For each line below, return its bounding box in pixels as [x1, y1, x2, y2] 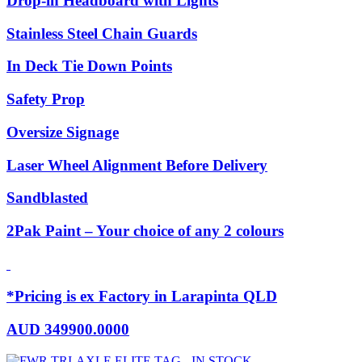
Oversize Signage [6, 123, 119, 141]
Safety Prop [6, 90, 85, 108]
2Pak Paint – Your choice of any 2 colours [6, 222, 284, 239]
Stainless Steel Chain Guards [6, 24, 197, 42]
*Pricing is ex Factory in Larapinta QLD [6, 288, 277, 305]
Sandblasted [6, 189, 88, 207]
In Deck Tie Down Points [6, 57, 172, 75]
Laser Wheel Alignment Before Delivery [6, 156, 267, 174]
